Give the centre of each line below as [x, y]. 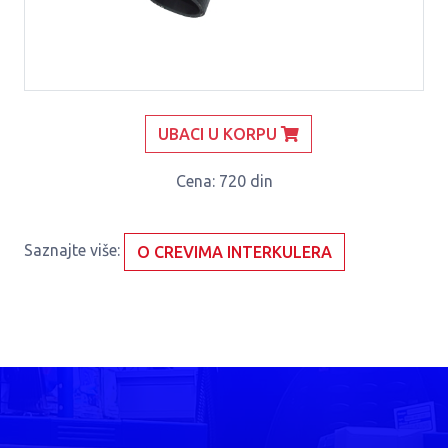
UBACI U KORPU [219, 134]
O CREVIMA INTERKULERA [234, 252]
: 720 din [242, 181]
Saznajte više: [74, 250]
